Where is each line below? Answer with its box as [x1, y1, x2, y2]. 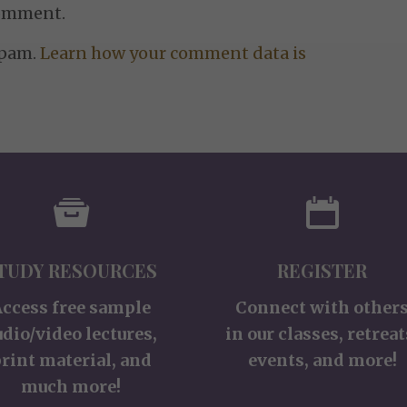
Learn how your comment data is [40, 43, 307, 65]
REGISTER [277, 257, 368, 283]
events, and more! [247, 349, 397, 371]
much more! [21, 375, 122, 397]
